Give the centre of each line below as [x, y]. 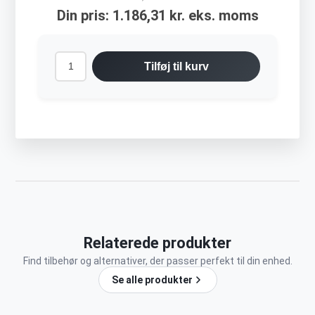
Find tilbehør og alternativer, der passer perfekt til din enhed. [157, 261]
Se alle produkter [152, 280]
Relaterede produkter [157, 243]
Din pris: [83, 16]
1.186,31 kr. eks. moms [185, 16]
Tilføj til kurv [176, 66]
